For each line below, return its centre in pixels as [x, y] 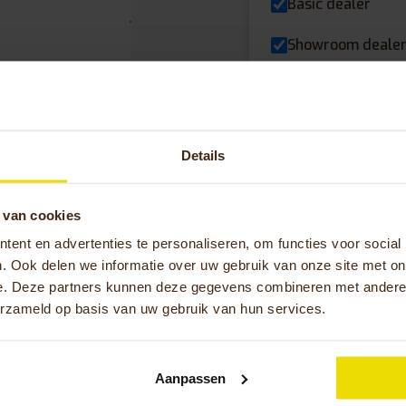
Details [203, 155]
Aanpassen [190, 378]
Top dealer [324, 86]
